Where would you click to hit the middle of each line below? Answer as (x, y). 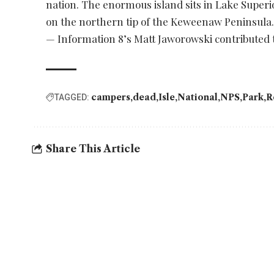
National (198, 97)
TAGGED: (72, 97)
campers (111, 97)
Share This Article (93, 149)
